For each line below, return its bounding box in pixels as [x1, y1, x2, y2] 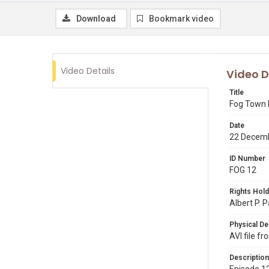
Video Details [61, 65, 115, 77]
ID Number [229, 154, 265, 163]
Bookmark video [149, 14, 214, 23]
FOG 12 [229, 165, 256, 175]
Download [76, 14, 116, 23]
